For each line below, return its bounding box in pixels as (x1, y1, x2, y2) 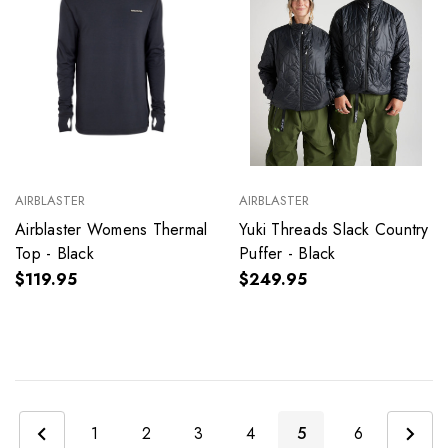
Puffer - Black (239, 242, 336, 266)
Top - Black (15, 242, 94, 266)
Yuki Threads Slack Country (239, 218, 429, 242)
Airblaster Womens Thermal (15, 218, 208, 242)
